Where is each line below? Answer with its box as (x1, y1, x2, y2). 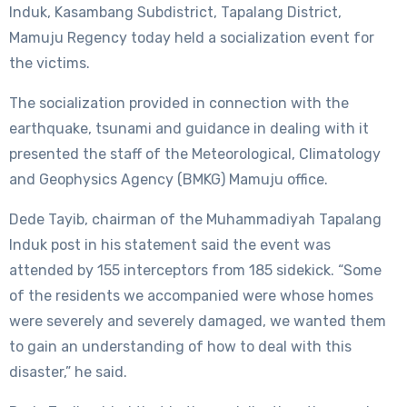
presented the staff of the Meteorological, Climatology (9, 144, 381, 163)
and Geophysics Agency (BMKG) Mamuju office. (9, 170, 328, 188)
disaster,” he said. (9, 362, 127, 381)
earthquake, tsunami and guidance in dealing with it (9, 119, 369, 137)
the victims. (9, 54, 90, 72)
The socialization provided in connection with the (9, 94, 349, 112)
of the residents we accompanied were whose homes (9, 286, 373, 304)
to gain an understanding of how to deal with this (9, 337, 352, 355)
